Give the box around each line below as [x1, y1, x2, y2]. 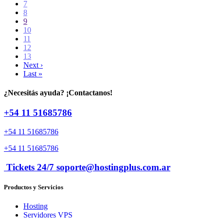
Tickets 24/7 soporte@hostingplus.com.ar [4, 162, 170, 172]
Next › [23, 60, 43, 69]
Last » [23, 69, 42, 78]
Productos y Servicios [4, 183, 63, 191]
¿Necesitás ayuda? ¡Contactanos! [4, 89, 112, 97]
